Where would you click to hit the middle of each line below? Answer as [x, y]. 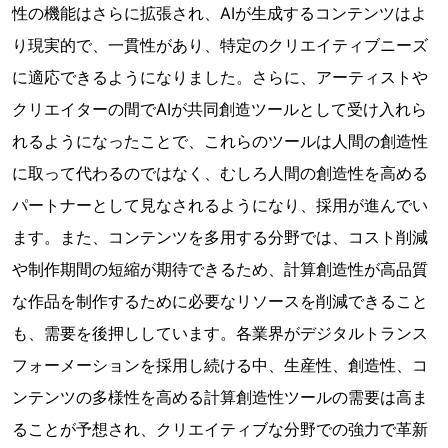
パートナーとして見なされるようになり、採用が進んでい [220, 205]
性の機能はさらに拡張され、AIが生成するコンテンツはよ [219, 13]
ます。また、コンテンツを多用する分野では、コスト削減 [220, 237]
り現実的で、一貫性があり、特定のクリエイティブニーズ [220, 45]
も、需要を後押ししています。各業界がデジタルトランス [220, 333]
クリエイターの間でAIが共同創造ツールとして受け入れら [219, 109]
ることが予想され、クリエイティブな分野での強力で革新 [220, 429]
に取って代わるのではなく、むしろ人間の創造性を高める [220, 173]
